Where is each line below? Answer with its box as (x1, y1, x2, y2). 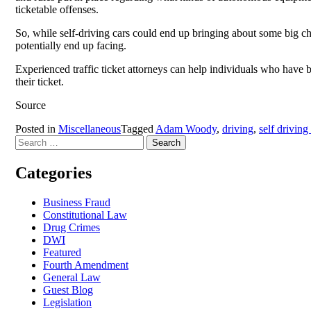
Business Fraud (43, 196, 110, 208)
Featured (43, 246, 81, 258)
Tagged (121, 122, 155, 135)
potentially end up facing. (15, 39, 126, 51)
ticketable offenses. (15, 3, 99, 15)
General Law (43, 271, 101, 283)
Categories (15, 163, 92, 182)
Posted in (15, 122, 58, 135)
